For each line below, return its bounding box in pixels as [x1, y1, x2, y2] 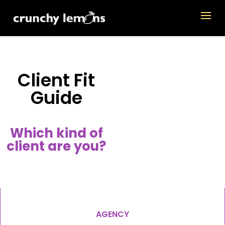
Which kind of [10, 124, 103, 143]
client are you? [7, 137, 106, 156]
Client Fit [18, 68, 95, 93]
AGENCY [96, 208, 129, 220]
